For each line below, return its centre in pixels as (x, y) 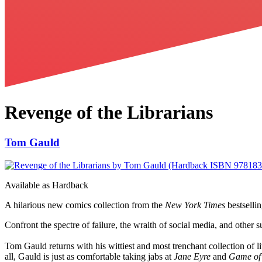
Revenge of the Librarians (109, 113)
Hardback (70, 185)
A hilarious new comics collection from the (85, 205)
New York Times (196, 205)
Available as (27, 185)
